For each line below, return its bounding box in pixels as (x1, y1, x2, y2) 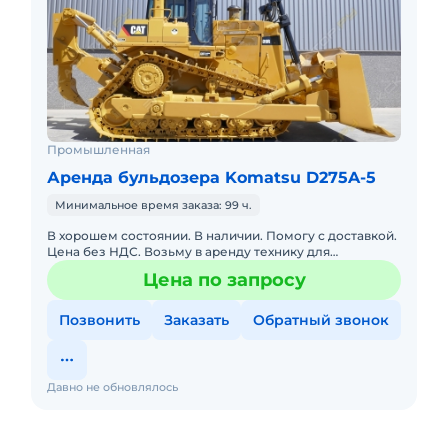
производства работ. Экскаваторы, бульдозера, (47, 260, 181, 275)
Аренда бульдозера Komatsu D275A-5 (47, 168, 376, 187)
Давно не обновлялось (47, 380, 178, 394)
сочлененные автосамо (47, 276, 198, 291)
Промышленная (47, 142, 150, 157)
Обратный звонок (253, 311, 389, 329)
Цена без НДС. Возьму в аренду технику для (47, 244, 330, 259)
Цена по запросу (142, 269, 306, 291)
